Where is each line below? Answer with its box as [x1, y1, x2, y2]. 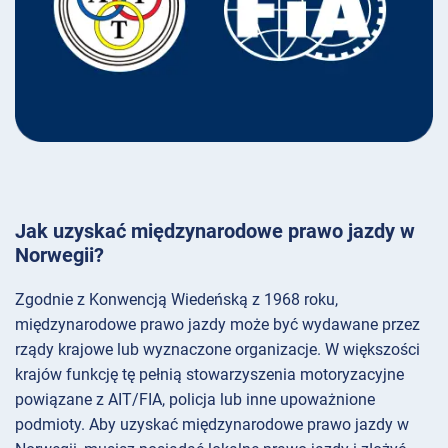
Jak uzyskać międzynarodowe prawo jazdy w [15, 219, 415, 244]
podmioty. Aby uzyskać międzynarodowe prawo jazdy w [15, 415, 409, 435]
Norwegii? [15, 243, 104, 268]
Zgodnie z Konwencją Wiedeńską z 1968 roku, [15, 290, 338, 310]
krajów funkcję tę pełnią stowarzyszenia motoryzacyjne [15, 365, 404, 385]
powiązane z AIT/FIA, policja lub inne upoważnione [15, 390, 375, 410]
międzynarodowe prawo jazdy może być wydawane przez [15, 315, 420, 335]
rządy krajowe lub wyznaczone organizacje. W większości [15, 340, 420, 360]
